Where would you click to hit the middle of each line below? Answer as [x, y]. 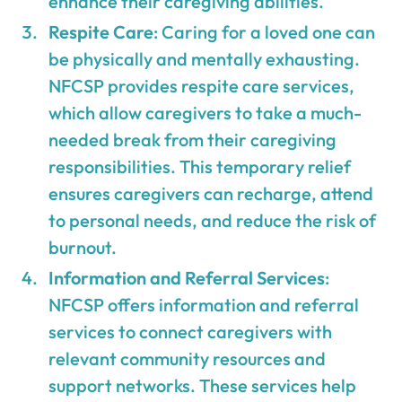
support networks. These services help [203, 385]
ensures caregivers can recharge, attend [211, 193]
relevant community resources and [188, 358]
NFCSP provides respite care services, [202, 85]
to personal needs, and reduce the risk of [213, 220]
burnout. [83, 247]
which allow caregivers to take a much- [205, 112]
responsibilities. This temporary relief [200, 166]
